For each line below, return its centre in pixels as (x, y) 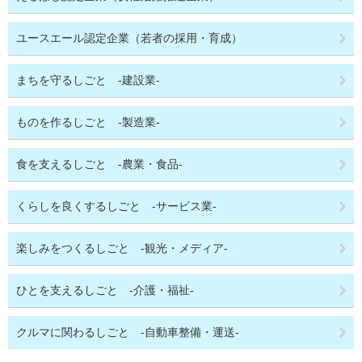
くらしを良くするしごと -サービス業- (116, 206)
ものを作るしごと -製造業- (88, 122)
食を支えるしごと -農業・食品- (99, 164)
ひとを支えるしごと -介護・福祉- (105, 290)
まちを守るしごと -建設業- (88, 80)
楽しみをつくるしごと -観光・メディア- (122, 248)
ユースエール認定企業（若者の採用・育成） (129, 38)
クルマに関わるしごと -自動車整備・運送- (128, 332)
